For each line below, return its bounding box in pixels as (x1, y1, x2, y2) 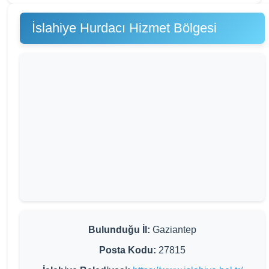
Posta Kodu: (99, 244, 156, 255)
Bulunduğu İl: (88, 224, 150, 235)
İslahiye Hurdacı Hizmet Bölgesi (32, 20, 217, 35)
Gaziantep (150, 224, 196, 235)
